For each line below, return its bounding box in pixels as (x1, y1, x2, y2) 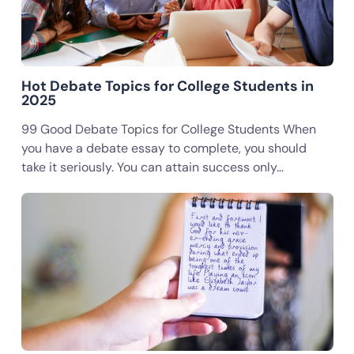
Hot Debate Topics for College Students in (21, 77, 314, 96)
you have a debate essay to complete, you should (21, 140, 307, 156)
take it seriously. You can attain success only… (21, 159, 284, 175)
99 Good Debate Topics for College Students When (21, 121, 316, 137)
